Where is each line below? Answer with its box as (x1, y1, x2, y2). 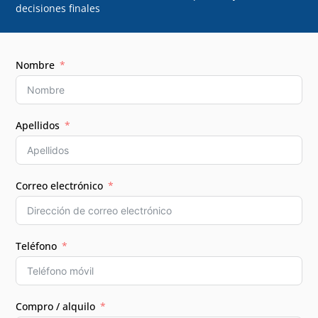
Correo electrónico (16, 178, 104, 192)
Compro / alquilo (16, 299, 96, 313)
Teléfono (16, 238, 57, 253)
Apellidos (16, 118, 60, 132)
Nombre (16, 57, 55, 72)
